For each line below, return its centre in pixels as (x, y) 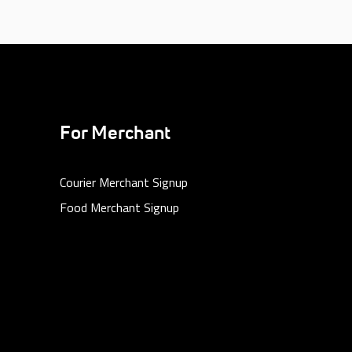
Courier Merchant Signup (124, 182)
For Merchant (115, 134)
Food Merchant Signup (119, 207)
